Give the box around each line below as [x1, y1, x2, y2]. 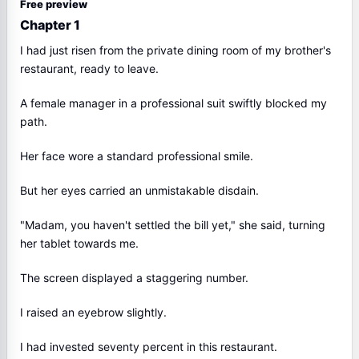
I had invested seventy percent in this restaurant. [20, 340, 277, 353]
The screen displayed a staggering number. [20, 271, 248, 284]
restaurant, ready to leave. [20, 62, 159, 75]
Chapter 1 [20, 17, 80, 33]
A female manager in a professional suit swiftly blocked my [20, 96, 327, 110]
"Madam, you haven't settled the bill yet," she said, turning [20, 218, 325, 232]
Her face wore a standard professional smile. [20, 149, 253, 163]
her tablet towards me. [20, 236, 139, 250]
